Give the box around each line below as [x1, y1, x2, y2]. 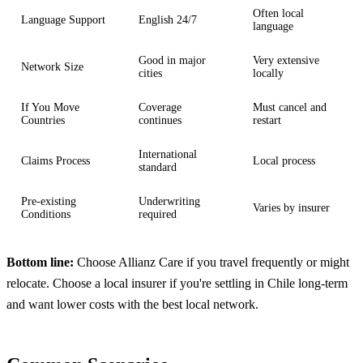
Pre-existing [21, 195, 76, 208]
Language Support [21, 14, 105, 27]
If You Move [21, 101, 79, 114]
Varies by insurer [253, 202, 330, 215]
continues [139, 114, 181, 127]
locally [253, 67, 284, 80]
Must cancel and [253, 101, 327, 114]
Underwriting [139, 195, 200, 208]
